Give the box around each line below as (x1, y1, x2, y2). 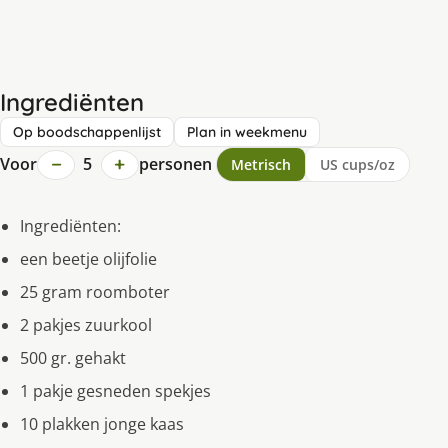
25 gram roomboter (20, 281, 170, 304)
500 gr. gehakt (20, 347, 126, 370)
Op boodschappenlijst (13, 123, 161, 142)
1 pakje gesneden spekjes (20, 380, 211, 403)
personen (138, 153, 212, 176)
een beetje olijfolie (20, 248, 157, 271)
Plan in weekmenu (187, 123, 307, 142)
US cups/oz (319, 155, 395, 175)
